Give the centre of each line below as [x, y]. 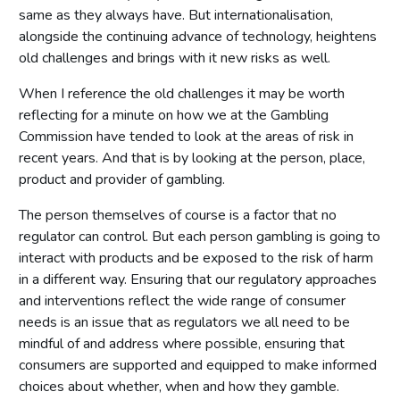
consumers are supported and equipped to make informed [198, 365]
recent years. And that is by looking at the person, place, [192, 158]
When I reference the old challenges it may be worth [182, 93]
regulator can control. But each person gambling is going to [200, 236]
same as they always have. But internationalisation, [176, 15]
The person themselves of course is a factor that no [178, 215]
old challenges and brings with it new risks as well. [175, 58]
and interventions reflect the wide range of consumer [182, 300]
